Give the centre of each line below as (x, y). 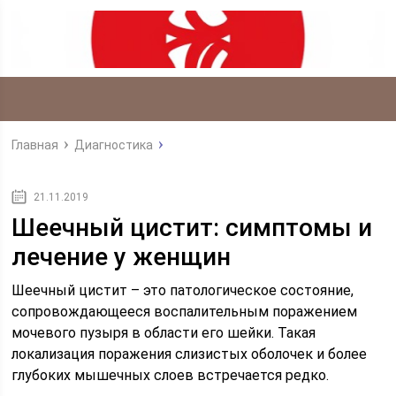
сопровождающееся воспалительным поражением (185, 311)
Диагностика (114, 145)
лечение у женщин (122, 256)
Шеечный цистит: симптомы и (192, 227)
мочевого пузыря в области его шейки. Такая (164, 332)
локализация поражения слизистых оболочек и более (190, 354)
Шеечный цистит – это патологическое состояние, (183, 290)
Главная (35, 145)
